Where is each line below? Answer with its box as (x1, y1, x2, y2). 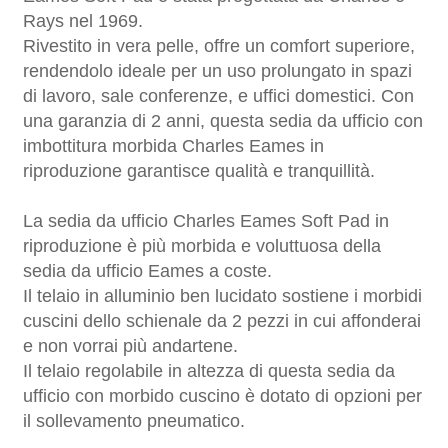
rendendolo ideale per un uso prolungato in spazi (23, 60, 413, 81)
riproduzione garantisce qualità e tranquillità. (23, 160, 376, 181)
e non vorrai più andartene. (23, 335, 239, 356)
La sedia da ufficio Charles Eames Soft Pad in (23, 210, 390, 231)
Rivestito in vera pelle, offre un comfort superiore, (23, 35, 416, 56)
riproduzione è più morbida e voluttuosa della (23, 235, 382, 256)
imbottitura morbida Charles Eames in (23, 135, 325, 156)
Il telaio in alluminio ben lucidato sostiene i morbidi (23, 285, 423, 306)
